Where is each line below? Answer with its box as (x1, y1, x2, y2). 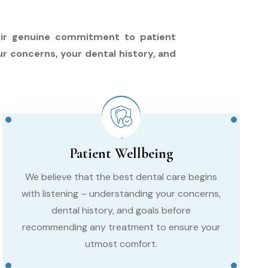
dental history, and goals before (51, 203, 191, 217)
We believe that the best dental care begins (25, 170, 218, 183)
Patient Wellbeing (69, 144, 173, 162)
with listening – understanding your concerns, (22, 187, 221, 200)
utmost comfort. (85, 237, 158, 250)
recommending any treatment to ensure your (22, 220, 221, 233)
